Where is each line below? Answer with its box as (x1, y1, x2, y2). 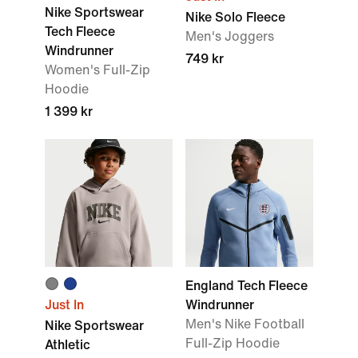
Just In (45, 298, 84, 312)
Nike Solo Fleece (185, 10, 285, 24)
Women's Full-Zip (45, 63, 150, 77)
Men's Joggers (185, 30, 274, 43)
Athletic (45, 338, 90, 352)
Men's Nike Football (185, 317, 304, 331)
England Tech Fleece (185, 279, 308, 292)
